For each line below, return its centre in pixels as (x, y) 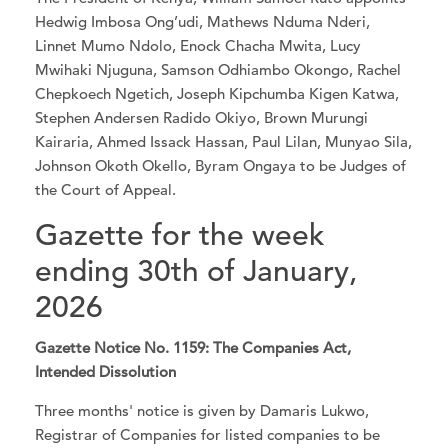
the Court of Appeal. (106, 190)
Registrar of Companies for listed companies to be (208, 435)
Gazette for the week (180, 235)
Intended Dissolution (106, 371)
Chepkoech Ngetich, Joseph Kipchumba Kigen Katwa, (217, 94)
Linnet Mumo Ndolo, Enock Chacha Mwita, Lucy (198, 46)
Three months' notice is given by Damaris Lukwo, (202, 411)
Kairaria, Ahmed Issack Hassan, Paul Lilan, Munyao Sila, (224, 142)
